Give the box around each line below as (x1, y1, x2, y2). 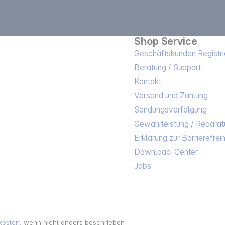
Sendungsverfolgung (134, 104, 207, 115)
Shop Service (134, 35, 197, 47)
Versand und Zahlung (134, 90, 208, 100)
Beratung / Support (134, 62, 201, 72)
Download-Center (134, 147, 198, 157)
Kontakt (134, 76, 162, 86)
